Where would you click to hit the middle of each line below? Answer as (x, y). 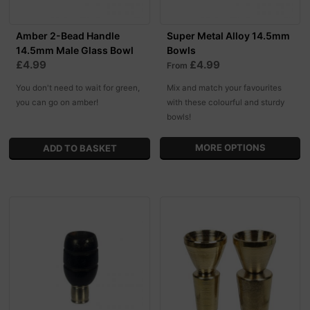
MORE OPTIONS (230, 148)
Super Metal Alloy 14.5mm (228, 36)
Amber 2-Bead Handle (68, 36)
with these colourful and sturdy (225, 103)
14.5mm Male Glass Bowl (75, 51)
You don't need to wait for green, (78, 88)
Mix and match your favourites (224, 88)
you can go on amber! (57, 103)
